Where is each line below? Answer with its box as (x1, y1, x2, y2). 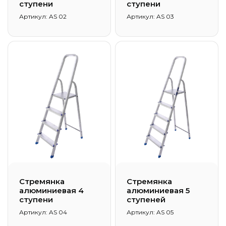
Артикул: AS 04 (19, 208, 67, 216)
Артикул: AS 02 (19, 13, 67, 20)
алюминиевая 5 (127, 185, 190, 195)
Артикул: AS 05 (127, 208, 174, 216)
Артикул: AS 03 (127, 13, 174, 20)
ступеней (127, 194, 165, 204)
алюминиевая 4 (19, 185, 84, 195)
